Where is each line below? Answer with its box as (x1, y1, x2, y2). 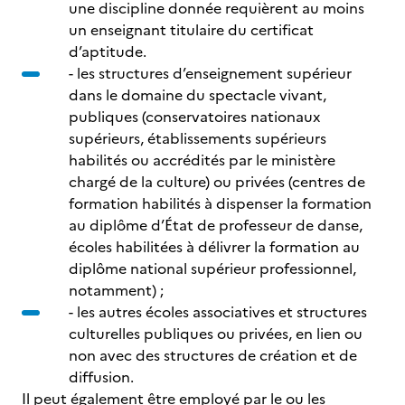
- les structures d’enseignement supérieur (69, 62, 352, 84)
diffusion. (69, 366, 134, 388)
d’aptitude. (69, 41, 146, 62)
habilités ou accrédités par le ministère (69, 149, 335, 171)
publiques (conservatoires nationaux (69, 106, 320, 127)
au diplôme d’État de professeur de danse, (69, 214, 363, 236)
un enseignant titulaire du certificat (69, 19, 314, 41)
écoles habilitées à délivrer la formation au (69, 236, 360, 258)
